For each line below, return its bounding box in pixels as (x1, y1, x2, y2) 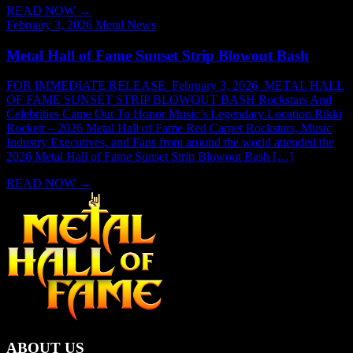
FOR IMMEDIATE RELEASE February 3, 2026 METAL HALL (6, 79, 344, 93)
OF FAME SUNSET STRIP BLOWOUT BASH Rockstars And (6, 93, 332, 107)
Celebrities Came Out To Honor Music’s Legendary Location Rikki (6, 107, 342, 121)
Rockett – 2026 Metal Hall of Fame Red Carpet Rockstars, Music (6, 121, 332, 136)
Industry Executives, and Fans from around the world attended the (6, 136, 334, 150)
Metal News (95, 18, 156, 32)
